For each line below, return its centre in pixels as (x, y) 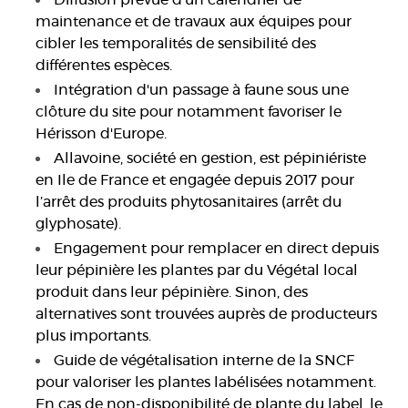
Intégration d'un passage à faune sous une (202, 91)
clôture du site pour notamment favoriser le (189, 112)
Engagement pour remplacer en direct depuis (217, 249)
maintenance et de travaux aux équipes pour (194, 22)
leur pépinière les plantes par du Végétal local (197, 271)
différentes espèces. (104, 66)
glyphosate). (79, 224)
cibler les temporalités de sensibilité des (176, 44)
